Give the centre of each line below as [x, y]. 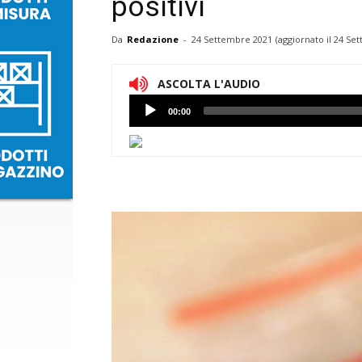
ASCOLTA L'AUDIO [209, 84]
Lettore [148, 104]
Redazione [153, 39]
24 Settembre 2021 [232, 39]
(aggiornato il [305, 39]
